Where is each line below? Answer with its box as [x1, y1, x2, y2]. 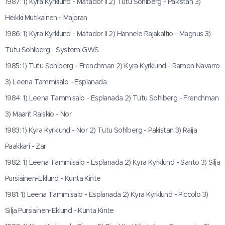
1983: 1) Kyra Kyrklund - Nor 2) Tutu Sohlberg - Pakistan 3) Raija [5, 126, 197, 135]
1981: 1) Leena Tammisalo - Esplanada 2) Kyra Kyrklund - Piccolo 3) [5, 190, 208, 199]
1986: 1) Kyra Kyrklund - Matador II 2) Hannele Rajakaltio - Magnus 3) [5, 29, 211, 38]
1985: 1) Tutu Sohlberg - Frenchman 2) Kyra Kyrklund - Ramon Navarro [5, 61, 220, 70]
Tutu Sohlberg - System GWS [5, 45, 99, 54]
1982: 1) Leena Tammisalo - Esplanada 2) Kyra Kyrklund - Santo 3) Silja [5, 158, 220, 167]
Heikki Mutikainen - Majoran [5, 13, 87, 22]
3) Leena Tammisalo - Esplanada [5, 77, 106, 86]
